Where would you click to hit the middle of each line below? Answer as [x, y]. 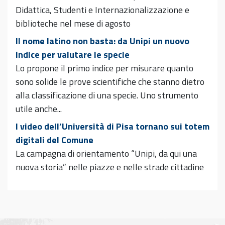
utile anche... [39, 109]
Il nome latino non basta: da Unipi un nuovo [102, 41]
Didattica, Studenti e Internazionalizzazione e [102, 10]
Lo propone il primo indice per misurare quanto [104, 68]
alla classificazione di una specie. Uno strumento [107, 95]
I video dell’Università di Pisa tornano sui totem [113, 127]
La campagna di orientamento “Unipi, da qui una [106, 154]
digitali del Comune [54, 140]
